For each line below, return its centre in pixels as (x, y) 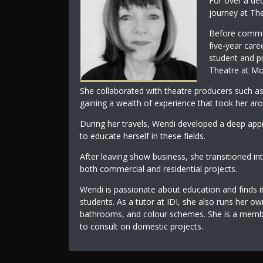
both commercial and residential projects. (158, 168)
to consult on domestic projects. (141, 226)
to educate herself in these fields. (142, 136)
